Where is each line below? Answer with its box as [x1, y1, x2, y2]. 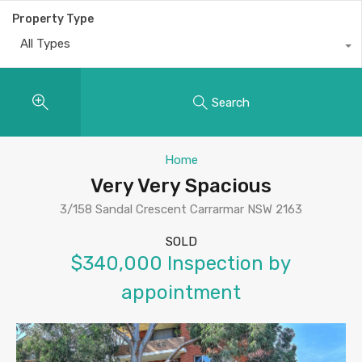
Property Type [12, 12, 94, 27]
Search [212, 95, 250, 110]
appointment [121, 281, 241, 305]
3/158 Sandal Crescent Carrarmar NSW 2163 [60, 202, 302, 217]
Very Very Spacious [90, 175, 271, 198]
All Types [20, 36, 70, 52]
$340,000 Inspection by [71, 252, 291, 276]
